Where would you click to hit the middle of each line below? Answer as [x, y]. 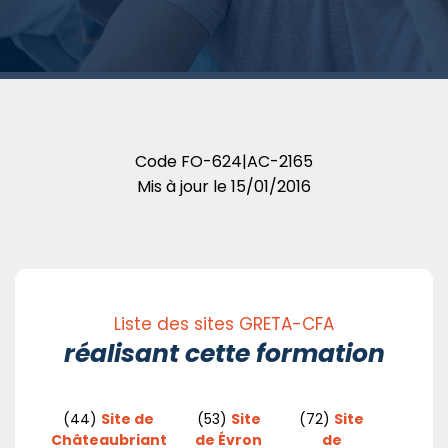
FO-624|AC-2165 [247, 161]
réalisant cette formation [224, 353]
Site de [127, 418]
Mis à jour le [182, 186]
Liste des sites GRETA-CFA [224, 323]
